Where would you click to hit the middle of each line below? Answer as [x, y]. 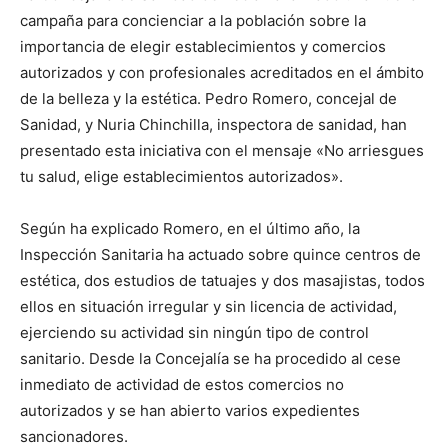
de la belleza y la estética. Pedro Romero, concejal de [208, 98]
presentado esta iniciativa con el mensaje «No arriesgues [222, 150]
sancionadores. [74, 436]
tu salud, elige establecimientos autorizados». [181, 176]
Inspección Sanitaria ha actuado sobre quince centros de [220, 254]
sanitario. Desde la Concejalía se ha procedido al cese [210, 358]
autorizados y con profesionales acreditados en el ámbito [222, 72]
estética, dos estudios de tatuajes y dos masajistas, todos [222, 280]
